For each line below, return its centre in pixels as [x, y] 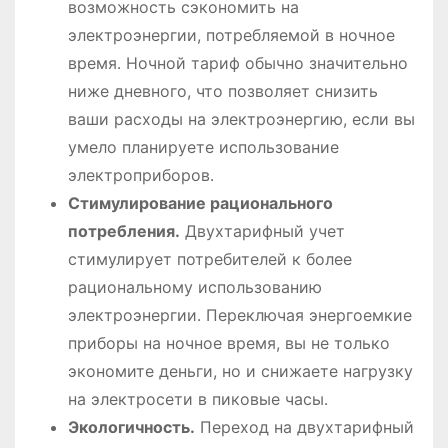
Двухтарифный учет [262, 230]
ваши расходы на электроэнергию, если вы [241, 118]
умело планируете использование [203, 146]
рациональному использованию [194, 286]
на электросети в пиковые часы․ [197, 398]
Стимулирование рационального [200, 202]
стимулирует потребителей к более [209, 258]
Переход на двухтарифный [304, 426]
